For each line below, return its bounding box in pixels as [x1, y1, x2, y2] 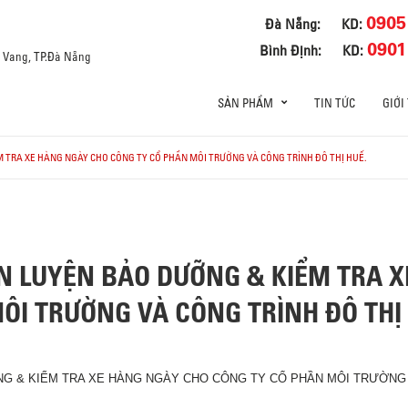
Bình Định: [260, 40, 322, 59]
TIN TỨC [314, 96, 355, 110]
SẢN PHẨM [218, 96, 273, 110]
